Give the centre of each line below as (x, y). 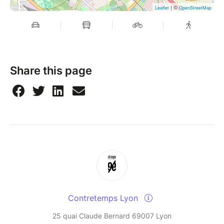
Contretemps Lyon (104, 198)
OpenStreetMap (195, 7)
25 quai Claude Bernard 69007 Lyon (112, 215)
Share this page (51, 70)
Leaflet (162, 7)
